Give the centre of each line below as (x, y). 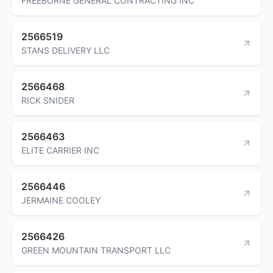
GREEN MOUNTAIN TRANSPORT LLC (96, 250)
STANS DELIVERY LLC (66, 50)
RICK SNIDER (48, 100)
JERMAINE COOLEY (61, 200)
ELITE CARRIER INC (60, 150)
